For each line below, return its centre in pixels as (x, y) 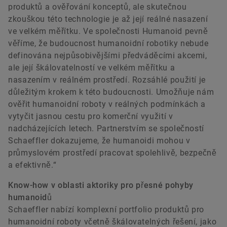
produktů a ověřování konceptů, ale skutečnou (98, 7)
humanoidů (30, 198)
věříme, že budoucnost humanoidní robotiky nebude (108, 44)
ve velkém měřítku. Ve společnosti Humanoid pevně (108, 31)
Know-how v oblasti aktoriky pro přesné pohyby (101, 185)
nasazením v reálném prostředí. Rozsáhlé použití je (107, 80)
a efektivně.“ (32, 165)
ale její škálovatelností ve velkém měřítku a (92, 68)
